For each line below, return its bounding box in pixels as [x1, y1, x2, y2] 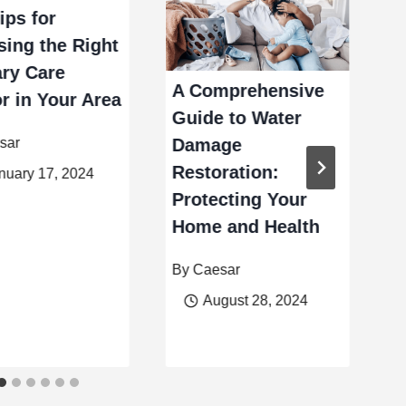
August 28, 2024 [202, 293, 308, 309]
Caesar [192, 262, 240, 278]
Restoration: [172, 162, 280, 183]
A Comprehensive [172, 81, 325, 101]
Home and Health [172, 217, 321, 237]
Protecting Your [172, 189, 308, 210]
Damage [172, 135, 243, 156]
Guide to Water [172, 108, 303, 129]
